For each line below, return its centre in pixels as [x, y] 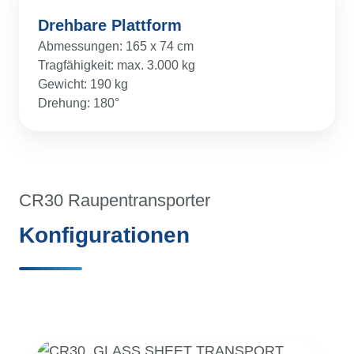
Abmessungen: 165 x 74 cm [116, 46]
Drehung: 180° [79, 103]
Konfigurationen [104, 235]
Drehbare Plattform [110, 26]
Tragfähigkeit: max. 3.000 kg [117, 65]
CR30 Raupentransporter [115, 201]
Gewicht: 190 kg [83, 84]
